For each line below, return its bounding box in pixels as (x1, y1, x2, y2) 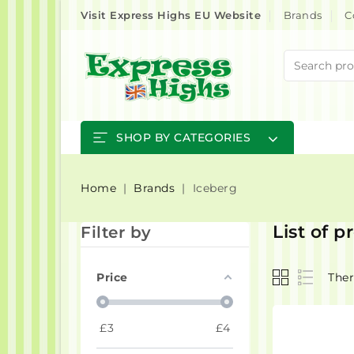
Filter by (81, 222, 152, 242)
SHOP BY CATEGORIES (116, 130, 250, 145)
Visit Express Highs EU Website (81, 9, 261, 21)
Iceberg (192, 180, 237, 195)
